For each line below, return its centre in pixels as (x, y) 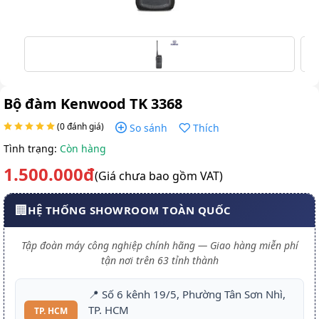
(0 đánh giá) (79, 126)
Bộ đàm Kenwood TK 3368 (93, 103)
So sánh (148, 127)
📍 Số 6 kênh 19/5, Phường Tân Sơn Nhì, (187, 294)
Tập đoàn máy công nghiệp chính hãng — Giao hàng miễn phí (159, 245)
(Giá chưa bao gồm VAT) (159, 176)
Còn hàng (83, 148)
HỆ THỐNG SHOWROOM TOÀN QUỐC (130, 210)
